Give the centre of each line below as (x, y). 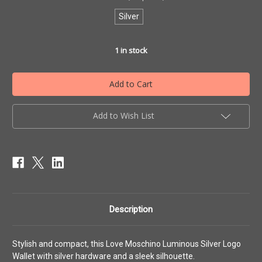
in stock (133, 50)
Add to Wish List (123, 115)
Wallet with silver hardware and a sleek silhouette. (104, 256)
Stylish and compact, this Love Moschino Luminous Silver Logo (127, 244)
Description (131, 209)
